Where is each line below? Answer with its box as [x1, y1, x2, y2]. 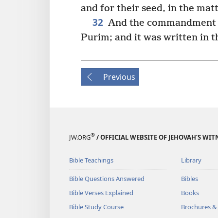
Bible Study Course [69, 202, 124, 211]
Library [181, 155, 201, 164]
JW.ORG [69, 132, 91, 142]
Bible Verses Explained [69, 188, 133, 197]
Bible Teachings [69, 155, 113, 164]
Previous [103, 71, 135, 82]
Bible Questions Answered [69, 174, 145, 183]
